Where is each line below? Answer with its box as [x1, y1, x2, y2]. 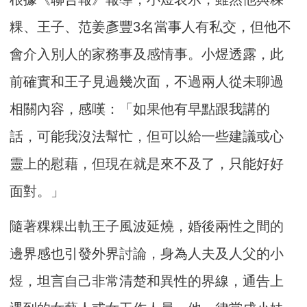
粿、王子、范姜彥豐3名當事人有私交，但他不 [10, 19, 292, 35]
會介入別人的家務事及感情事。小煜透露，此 [10, 47, 284, 62]
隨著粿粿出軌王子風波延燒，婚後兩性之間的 [10, 219, 284, 234]
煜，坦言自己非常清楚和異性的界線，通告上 [10, 273, 284, 289]
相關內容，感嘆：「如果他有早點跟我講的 [10, 101, 271, 117]
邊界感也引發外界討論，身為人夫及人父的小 [10, 246, 284, 262]
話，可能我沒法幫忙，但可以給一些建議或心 [10, 129, 284, 145]
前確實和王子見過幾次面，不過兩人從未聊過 [10, 74, 284, 90]
